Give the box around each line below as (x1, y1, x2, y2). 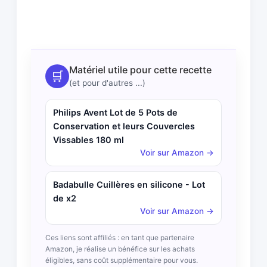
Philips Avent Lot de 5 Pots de (53, 107, 178, 118)
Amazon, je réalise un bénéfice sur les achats (45, 244, 195, 253)
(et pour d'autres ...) (69, 78, 145, 88)
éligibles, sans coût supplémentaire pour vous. (45, 255, 198, 265)
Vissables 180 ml (53, 135, 124, 145)
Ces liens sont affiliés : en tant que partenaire (45, 232, 194, 242)
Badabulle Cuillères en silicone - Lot (53, 179, 205, 190)
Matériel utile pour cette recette (69, 63, 212, 76)
